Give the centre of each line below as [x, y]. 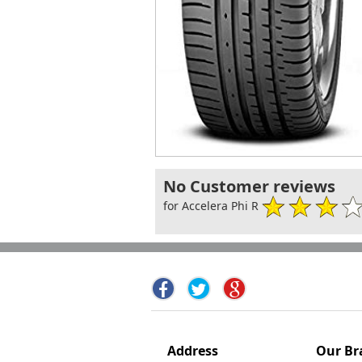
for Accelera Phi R [213, 205]
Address [193, 351]
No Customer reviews [249, 187]
